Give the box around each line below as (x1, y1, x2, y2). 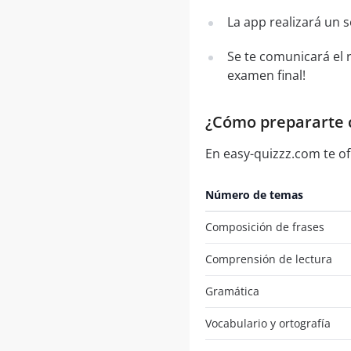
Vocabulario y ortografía (204, 316, 331, 331)
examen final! (226, 67, 306, 85)
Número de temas (204, 187, 303, 203)
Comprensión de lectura (204, 251, 332, 267)
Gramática (204, 284, 259, 299)
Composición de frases (204, 219, 324, 235)
